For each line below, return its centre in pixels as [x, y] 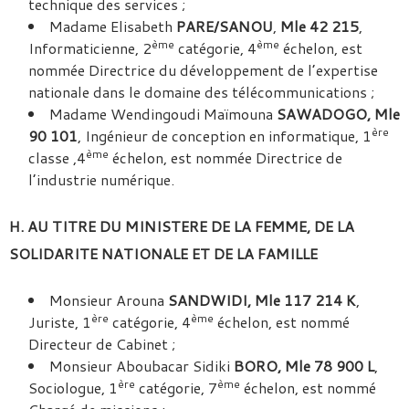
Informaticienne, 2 [90, 48]
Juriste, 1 [60, 322]
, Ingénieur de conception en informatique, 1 [225, 136]
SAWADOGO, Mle [338, 114]
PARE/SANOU [225, 26]
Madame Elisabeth [113, 26]
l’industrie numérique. [101, 179]
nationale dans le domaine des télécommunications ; [201, 92]
